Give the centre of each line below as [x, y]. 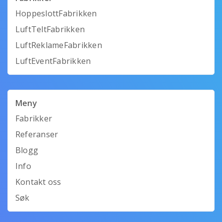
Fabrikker [34, 118]
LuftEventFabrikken [53, 61]
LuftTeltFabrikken [50, 29]
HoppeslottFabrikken [56, 13]
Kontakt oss [38, 182]
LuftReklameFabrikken [59, 45]
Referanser [37, 134]
